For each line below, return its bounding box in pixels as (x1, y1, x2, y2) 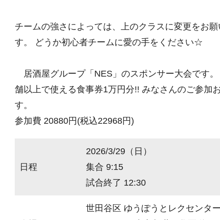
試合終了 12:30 (86, 177, 146, 188)
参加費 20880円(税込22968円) (15, 115, 134, 126)
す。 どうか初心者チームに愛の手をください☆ (15, 37, 203, 47)
